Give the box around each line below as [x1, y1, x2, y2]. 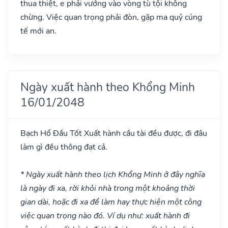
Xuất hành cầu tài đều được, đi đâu [82, 127, 207, 139]
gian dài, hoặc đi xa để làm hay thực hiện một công [20, 196, 202, 208]
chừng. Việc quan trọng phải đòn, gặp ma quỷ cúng [20, 11, 202, 23]
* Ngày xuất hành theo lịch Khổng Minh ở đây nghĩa [20, 168, 205, 180]
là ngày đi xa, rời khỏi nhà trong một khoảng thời [20, 182, 195, 194]
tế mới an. [20, 25, 56, 37]
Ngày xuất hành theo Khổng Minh [20, 78, 195, 95]
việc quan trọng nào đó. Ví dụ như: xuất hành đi [20, 210, 190, 221]
